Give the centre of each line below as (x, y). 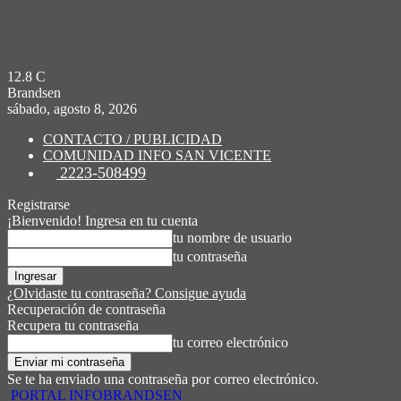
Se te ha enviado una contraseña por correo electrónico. (163, 379)
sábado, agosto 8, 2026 (72, 109)
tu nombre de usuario (232, 238)
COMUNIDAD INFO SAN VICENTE (157, 155)
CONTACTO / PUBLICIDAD (132, 139)
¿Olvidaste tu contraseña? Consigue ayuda (127, 293)
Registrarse (38, 205)
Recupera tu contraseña (73, 325)
